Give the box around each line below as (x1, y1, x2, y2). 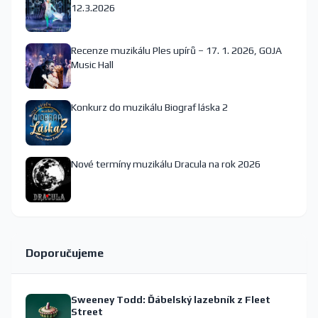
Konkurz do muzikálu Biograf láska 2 (71, 101, 228, 113)
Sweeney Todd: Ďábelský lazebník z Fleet (71, 293, 270, 305)
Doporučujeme (26, 246, 104, 260)
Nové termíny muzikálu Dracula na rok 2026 (71, 158, 261, 170)
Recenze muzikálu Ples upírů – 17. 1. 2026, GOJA (71, 44, 282, 56)
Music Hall (71, 58, 114, 70)
